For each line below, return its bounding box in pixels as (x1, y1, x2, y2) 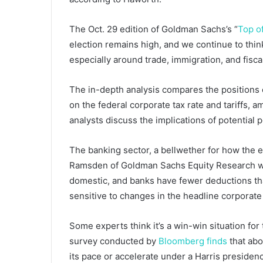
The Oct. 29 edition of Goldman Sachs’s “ (69, 23, 238, 35)
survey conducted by (69, 235, 159, 247)
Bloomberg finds (159, 235, 227, 247)
